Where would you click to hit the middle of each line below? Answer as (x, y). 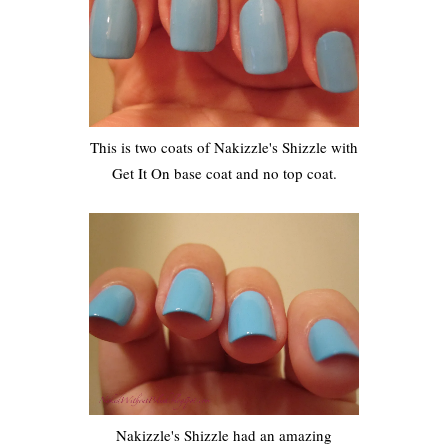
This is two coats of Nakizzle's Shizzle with (224, 146)
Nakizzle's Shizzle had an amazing (224, 435)
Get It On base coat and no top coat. (224, 172)
